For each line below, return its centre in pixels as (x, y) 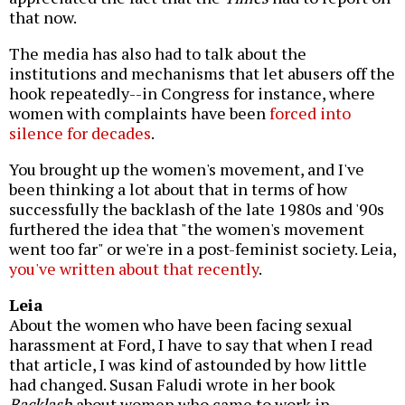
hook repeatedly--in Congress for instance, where (192, 94)
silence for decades (80, 133)
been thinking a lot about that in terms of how (178, 189)
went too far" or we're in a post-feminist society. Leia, (202, 249)
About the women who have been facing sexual (181, 325)
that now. (43, 18)
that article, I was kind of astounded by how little (188, 365)
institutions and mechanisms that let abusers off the (202, 74)
